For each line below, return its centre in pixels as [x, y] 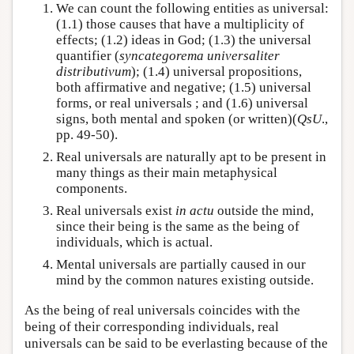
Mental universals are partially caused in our [181, 265]
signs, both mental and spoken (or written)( [177, 119]
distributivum [94, 71]
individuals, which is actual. [134, 243]
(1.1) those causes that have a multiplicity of [180, 24]
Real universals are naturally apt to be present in [191, 156]
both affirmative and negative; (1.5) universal [184, 87]
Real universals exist [116, 211]
